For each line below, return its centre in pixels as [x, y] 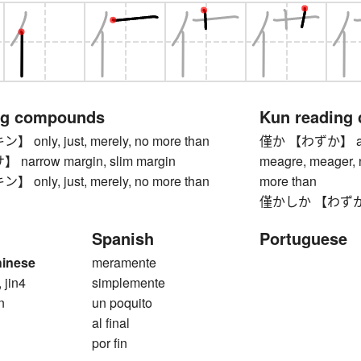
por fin [110, 343]
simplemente [129, 283]
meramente [124, 263]
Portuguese [304, 239]
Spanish [123, 239]
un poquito [122, 303]
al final [111, 323]
